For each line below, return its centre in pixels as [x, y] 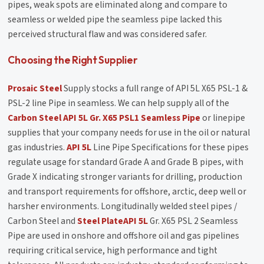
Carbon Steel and [43, 221]
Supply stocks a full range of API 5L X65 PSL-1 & [155, 89]
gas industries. [37, 148]
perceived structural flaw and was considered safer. [108, 34]
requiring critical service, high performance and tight [113, 251]
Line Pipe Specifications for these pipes [170, 148]
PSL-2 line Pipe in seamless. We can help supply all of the [119, 103]
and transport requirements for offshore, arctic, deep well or [127, 192]
